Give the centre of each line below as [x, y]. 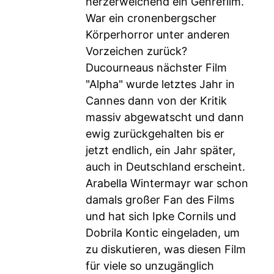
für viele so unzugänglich [150, 266]
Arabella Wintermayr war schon [167, 183]
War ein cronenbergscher [151, 18]
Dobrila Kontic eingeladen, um [163, 233]
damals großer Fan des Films [160, 200]
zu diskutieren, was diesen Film [166, 249]
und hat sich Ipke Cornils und [161, 216]
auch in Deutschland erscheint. [165, 167]
